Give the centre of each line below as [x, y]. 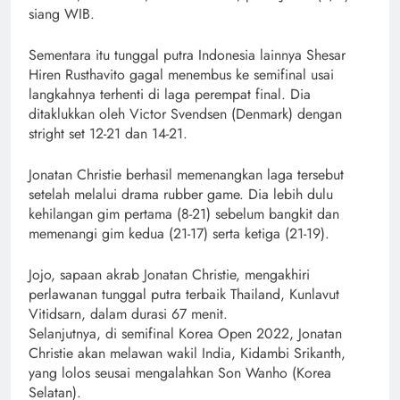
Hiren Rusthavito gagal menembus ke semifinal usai [181, 74]
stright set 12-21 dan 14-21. [108, 133]
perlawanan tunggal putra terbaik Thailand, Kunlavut [184, 294]
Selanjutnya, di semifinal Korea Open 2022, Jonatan [185, 333]
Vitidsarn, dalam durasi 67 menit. [128, 313]
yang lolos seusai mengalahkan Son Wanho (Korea [180, 372]
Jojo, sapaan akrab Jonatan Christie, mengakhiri [169, 274]
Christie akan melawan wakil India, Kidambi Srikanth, [187, 353]
